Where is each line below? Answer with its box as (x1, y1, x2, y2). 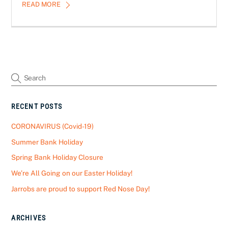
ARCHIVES (11, 213, 46, 222)
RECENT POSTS (11, 102, 63, 111)
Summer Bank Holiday (11, 137, 83, 146)
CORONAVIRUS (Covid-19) (11, 122, 94, 130)
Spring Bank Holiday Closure (11, 153, 104, 162)
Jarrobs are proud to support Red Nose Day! (11, 185, 150, 193)
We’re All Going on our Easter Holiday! (11, 169, 133, 178)
